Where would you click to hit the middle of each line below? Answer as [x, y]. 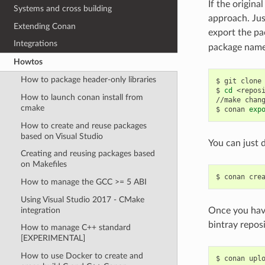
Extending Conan [45, 26]
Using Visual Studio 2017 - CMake [82, 199]
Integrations [36, 44]
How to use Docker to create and [82, 256]
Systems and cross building [63, 8]
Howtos [28, 62]
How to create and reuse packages [83, 125]
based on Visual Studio [62, 136]
